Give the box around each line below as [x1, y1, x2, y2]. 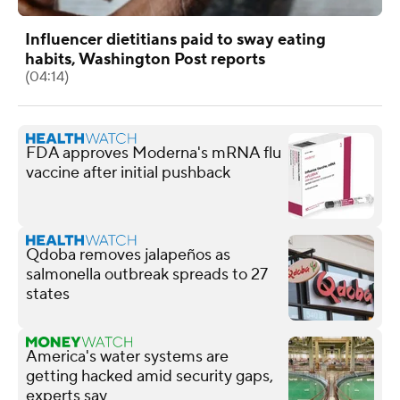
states [26, 283, 70, 304]
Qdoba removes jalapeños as [26, 244, 230, 265]
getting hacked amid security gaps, [26, 365, 273, 387]
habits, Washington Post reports [25, 48, 265, 70]
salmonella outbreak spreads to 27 [26, 263, 267, 285]
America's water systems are [26, 346, 229, 367]
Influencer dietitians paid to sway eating [25, 29, 326, 50]
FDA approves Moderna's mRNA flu [26, 142, 281, 163]
